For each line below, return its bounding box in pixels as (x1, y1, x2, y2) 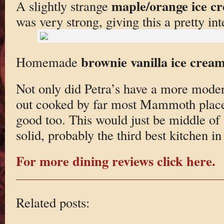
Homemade (15, 52, 81, 70)
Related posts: (15, 193, 89, 211)
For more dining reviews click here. (15, 151, 215, 171)
